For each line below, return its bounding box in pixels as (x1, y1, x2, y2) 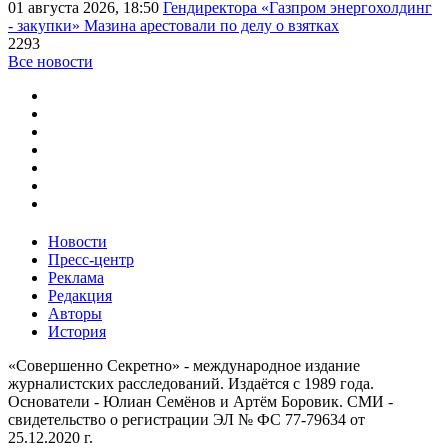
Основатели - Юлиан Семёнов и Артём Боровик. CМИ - (8, 392, 393, 410)
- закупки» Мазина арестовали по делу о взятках (8, 16, 339, 34)
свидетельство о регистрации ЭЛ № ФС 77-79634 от (8, 410, 365, 428)
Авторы (48, 304, 102, 322)
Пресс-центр (48, 250, 134, 268)
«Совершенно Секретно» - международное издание (8, 356, 360, 374)
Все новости (8, 52, 93, 70)
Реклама (48, 268, 104, 286)
